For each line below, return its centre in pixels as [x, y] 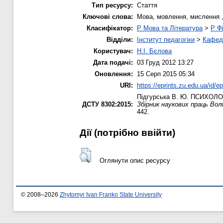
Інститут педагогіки [166, 39]
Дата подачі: [113, 62]
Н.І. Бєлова [154, 51]
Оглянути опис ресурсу [135, 161]
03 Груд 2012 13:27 [165, 62]
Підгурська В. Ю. [163, 97]
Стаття [147, 5]
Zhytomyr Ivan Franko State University [111, 195]
